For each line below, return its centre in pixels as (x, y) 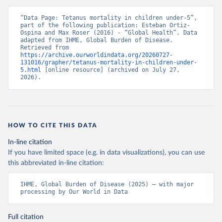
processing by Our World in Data (74, 192)
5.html (31, 70)
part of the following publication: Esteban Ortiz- (105, 25)
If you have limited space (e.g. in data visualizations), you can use (106, 153)
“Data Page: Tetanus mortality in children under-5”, (109, 18)
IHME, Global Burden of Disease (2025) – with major (107, 184)
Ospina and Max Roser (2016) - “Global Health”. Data (109, 33)
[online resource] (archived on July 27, (111, 70)
